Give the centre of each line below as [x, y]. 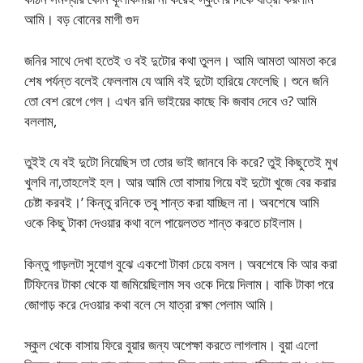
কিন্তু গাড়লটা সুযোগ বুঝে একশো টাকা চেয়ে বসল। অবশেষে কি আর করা [181, 263]
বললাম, [41, 121]
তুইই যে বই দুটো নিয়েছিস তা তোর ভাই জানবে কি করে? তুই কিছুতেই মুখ [181, 162]
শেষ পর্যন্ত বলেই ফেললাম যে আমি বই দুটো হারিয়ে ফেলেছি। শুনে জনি [177, 80]
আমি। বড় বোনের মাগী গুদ [81, 19]
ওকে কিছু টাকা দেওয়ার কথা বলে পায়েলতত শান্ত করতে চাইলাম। [164, 223]
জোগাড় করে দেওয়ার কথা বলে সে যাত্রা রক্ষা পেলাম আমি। [149, 304]
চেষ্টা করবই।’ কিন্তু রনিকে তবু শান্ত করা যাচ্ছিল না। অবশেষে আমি [172, 203]
